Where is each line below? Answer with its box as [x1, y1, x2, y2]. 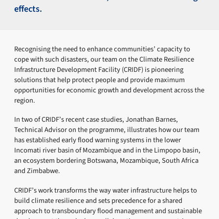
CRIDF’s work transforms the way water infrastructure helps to [14, 185, 197, 196]
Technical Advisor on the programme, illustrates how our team [14, 125, 200, 135]
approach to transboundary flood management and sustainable [14, 205, 202, 216]
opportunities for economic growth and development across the [14, 85, 205, 96]
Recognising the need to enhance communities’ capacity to [14, 44, 191, 55]
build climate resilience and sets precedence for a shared [14, 195, 183, 206]
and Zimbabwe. [14, 166, 61, 176]
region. [14, 95, 36, 106]
